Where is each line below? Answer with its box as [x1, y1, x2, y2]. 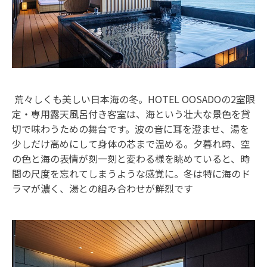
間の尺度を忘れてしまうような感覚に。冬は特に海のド [12, 166, 250, 181]
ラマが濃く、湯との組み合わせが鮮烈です [12, 181, 193, 196]
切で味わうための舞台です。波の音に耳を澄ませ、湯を [12, 122, 249, 136]
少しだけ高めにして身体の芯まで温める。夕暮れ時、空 [12, 136, 250, 151]
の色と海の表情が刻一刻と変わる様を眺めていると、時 [12, 151, 250, 166]
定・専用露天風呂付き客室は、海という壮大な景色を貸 [12, 107, 250, 122]
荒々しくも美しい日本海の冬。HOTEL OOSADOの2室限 [12, 92, 255, 107]
